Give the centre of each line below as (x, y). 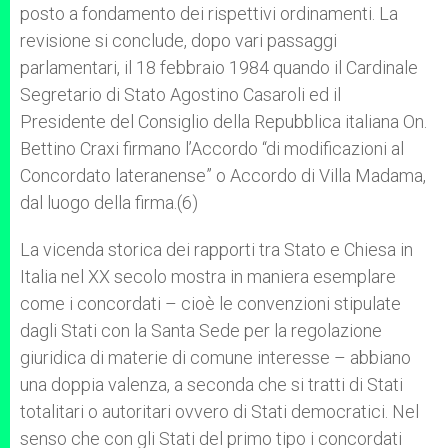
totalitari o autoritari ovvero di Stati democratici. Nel (219, 411)
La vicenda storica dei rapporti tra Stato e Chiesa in (216, 249)
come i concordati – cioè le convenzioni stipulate (210, 303)
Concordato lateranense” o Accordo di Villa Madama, (223, 175)
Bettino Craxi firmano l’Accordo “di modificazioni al (212, 148)
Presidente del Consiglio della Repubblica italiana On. (223, 121)
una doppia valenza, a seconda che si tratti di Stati (211, 384)
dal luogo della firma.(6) (109, 202)
